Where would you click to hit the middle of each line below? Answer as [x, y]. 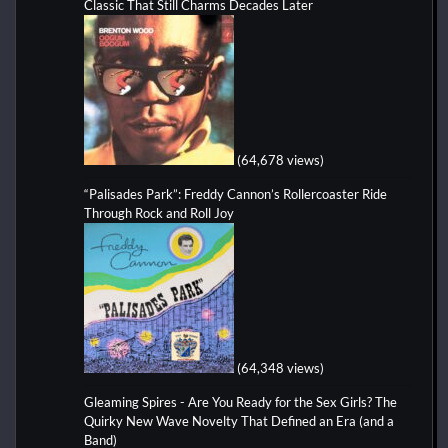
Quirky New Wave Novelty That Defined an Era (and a [239, 420]
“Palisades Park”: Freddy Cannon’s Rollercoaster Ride [235, 193]
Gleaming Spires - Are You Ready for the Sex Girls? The [240, 401]
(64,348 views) [280, 367]
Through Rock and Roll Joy [159, 212]
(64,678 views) [280, 159]
